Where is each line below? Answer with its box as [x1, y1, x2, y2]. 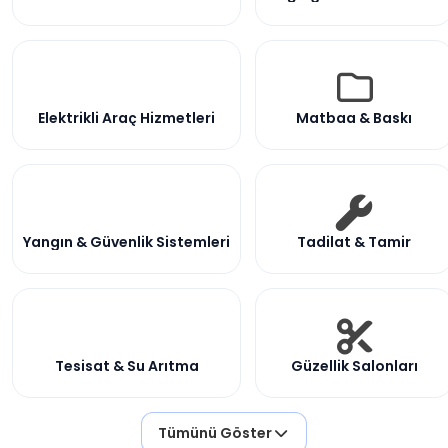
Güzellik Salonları [290, 355, 418, 376]
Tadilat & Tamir [297, 231, 411, 252]
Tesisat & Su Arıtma [54, 355, 199, 376]
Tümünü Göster [158, 423, 273, 443]
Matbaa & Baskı [296, 107, 412, 128]
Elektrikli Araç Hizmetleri [38, 107, 215, 128]
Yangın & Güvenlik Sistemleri [23, 231, 230, 252]
